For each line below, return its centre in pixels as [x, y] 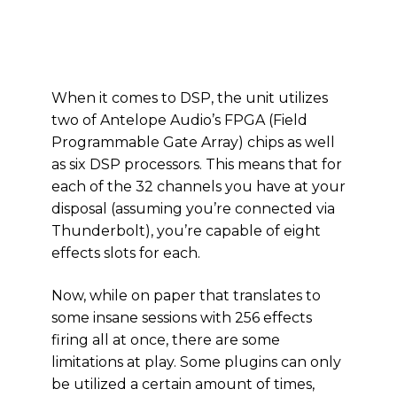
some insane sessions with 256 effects [182, 318]
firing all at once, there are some [166, 340]
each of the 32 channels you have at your [198, 187]
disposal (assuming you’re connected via [193, 209]
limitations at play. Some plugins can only [196, 362]
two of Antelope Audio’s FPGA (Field [179, 120]
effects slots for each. [126, 253]
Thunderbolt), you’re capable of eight [186, 231]
